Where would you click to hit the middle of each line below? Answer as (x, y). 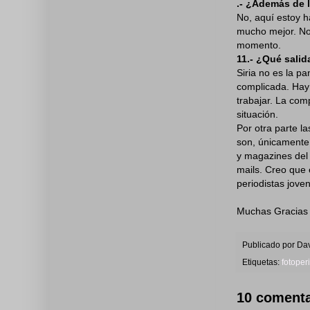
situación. (257, 114)
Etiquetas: (262, 262)
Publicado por (270, 245)
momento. (259, 45)
